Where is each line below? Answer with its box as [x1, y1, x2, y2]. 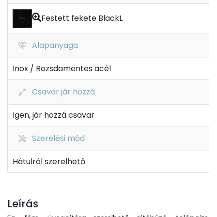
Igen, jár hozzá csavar [13, 109, 94, 121]
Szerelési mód [32, 133, 85, 144]
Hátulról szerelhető [13, 156, 85, 167]
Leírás [7, 197, 38, 211]
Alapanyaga [32, 40, 78, 51]
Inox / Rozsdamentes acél [13, 63, 111, 74]
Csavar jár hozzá [32, 86, 95, 97]
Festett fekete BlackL [41, 13, 123, 24]
